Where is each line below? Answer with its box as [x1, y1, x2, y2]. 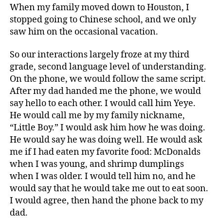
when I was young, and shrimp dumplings [10, 159, 184, 170]
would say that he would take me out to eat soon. [10, 183, 208, 194]
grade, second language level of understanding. [10, 61, 206, 73]
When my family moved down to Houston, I [10, 1, 189, 13]
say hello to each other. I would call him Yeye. [10, 98, 196, 109]
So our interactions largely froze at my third [10, 49, 189, 60]
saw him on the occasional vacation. [10, 26, 158, 37]
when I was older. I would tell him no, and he [10, 171, 196, 182]
